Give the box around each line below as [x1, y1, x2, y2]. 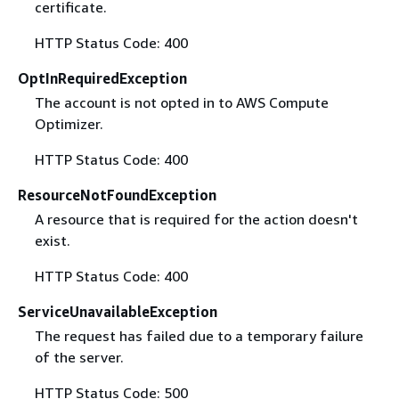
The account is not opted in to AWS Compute [34, 94, 329, 112]
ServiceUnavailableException [18, 303, 217, 322]
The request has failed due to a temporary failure [34, 327, 363, 346]
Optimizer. [34, 115, 103, 134]
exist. [34, 232, 70, 250]
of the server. [34, 348, 124, 367]
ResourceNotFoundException [18, 186, 216, 205]
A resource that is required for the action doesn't [34, 210, 358, 229]
